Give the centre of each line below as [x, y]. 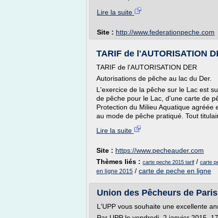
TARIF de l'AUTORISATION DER [147, 67]
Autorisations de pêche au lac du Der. [154, 78]
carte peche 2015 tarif [168, 162]
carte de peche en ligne [175, 171]
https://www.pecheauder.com [160, 150]
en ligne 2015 [115, 171]
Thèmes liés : [119, 162]
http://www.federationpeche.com [165, 32]
